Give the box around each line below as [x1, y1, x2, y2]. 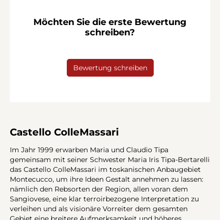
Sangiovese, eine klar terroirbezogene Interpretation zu [10, 195, 199, 203]
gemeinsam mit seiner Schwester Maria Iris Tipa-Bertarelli [10, 156, 210, 164]
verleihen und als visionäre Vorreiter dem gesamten [10, 205, 188, 213]
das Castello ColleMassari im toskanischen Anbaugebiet [10, 165, 201, 174]
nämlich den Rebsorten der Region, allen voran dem [10, 185, 188, 193]
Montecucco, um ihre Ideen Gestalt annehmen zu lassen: [10, 175, 203, 184]
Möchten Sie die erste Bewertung [33, 16, 187, 27]
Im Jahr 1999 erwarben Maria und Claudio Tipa [10, 146, 168, 154]
